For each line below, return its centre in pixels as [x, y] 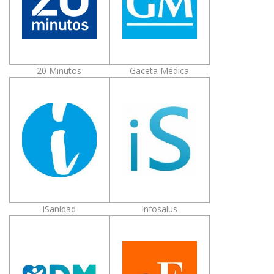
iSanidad [59, 209]
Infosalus [160, 209]
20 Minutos [59, 70]
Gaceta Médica [160, 70]
